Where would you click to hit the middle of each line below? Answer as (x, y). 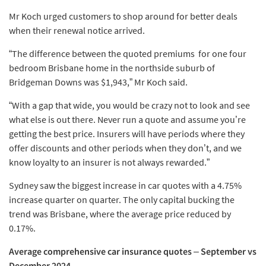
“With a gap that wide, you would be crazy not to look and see (129, 105)
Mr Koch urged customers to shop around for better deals (123, 16)
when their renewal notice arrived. (77, 31)
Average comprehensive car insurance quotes (100, 251)
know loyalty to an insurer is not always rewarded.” (109, 162)
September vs (229, 251)
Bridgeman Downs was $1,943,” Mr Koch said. (98, 82)
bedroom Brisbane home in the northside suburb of (112, 68)
